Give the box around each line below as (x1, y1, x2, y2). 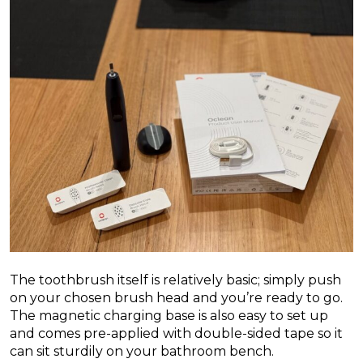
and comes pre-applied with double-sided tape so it (10, 325, 343, 341)
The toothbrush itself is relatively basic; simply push (10, 271, 341, 288)
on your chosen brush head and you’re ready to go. (10, 289, 343, 305)
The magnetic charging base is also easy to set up (10, 307, 328, 323)
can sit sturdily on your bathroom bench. (10, 343, 274, 359)
